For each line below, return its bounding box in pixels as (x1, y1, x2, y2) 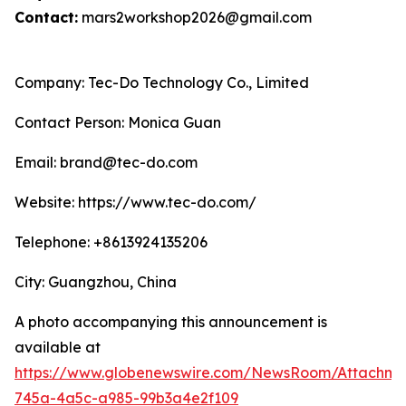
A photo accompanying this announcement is (14, 313, 327, 332)
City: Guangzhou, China (14, 273, 177, 292)
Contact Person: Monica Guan (14, 113, 221, 132)
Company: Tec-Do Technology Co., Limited (14, 73, 309, 92)
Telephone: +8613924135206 (14, 233, 208, 252)
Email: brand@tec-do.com (14, 153, 198, 172)
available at (14, 338, 101, 357)
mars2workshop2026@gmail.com (78, 8, 312, 27)
